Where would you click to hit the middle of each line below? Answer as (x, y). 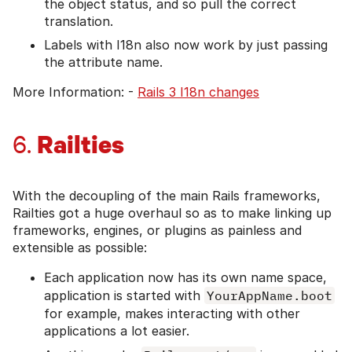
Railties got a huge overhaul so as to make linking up (172, 213)
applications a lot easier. (117, 331)
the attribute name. (103, 62)
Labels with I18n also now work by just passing (186, 45)
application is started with (124, 296)
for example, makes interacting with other (172, 314)
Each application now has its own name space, (185, 278)
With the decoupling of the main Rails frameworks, (167, 196)
